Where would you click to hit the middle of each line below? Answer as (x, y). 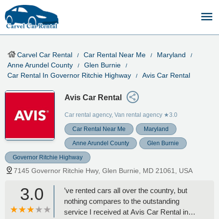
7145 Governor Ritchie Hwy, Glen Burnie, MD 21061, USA (103, 170)
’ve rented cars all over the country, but (126, 190)
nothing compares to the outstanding (122, 201)
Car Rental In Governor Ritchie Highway (69, 75)
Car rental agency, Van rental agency (113, 115)
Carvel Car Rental (45, 55)
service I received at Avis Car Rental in (126, 212)
